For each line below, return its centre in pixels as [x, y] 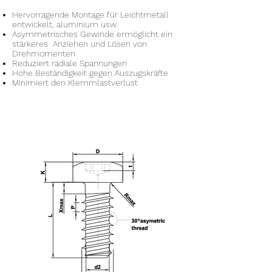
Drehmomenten [44, 53]
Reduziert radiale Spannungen [70, 63]
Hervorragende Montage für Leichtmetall [90, 15]
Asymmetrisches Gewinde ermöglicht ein [92, 34]
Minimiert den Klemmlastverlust [75, 83]
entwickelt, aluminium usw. [65, 24]
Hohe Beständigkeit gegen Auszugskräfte [90, 73]
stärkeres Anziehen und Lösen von [80, 44]
